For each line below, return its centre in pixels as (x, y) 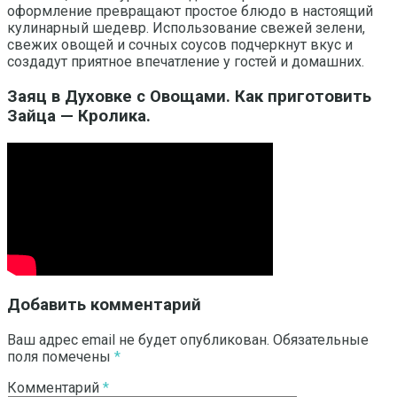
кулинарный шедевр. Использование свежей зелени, (186, 28)
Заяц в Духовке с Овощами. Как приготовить (189, 96)
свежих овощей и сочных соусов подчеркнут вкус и (180, 45)
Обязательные (321, 340)
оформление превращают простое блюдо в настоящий (190, 12)
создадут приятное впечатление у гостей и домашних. (186, 62)
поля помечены (61, 357)
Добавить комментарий (104, 305)
